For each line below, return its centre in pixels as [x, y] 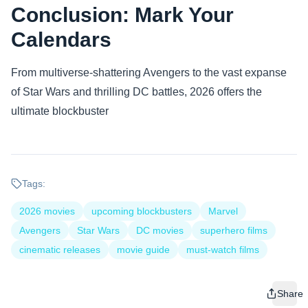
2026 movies [47, 211]
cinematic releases [60, 250]
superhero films [234, 230]
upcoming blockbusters [142, 211]
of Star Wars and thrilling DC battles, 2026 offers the [136, 92]
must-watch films [223, 250]
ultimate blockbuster [60, 111]
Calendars [61, 40]
